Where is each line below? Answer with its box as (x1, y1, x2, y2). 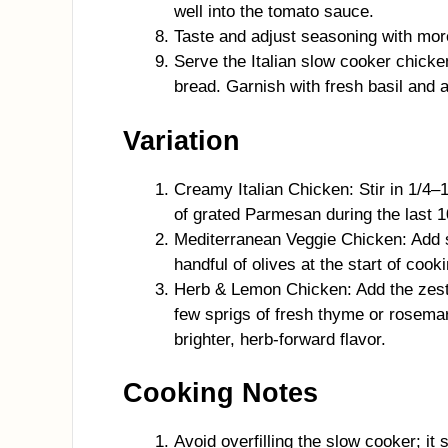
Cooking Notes (123, 378, 318, 408)
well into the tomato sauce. (174, 2, 374, 21)
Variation (123, 125, 240, 156)
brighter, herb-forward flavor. (174, 329, 386, 349)
